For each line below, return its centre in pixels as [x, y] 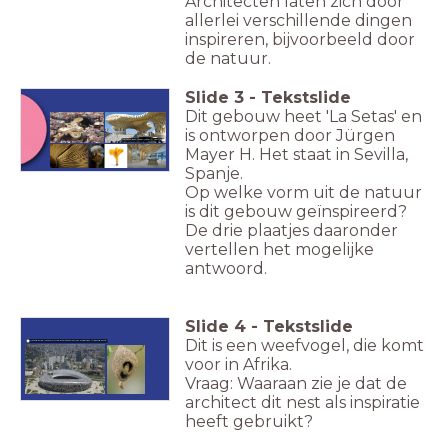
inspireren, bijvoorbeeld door [300, 39]
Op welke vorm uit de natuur [303, 192]
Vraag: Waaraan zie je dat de [296, 383]
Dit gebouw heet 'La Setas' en [303, 116]
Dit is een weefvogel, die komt [304, 345]
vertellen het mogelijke [279, 249]
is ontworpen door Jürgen [290, 135]
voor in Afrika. [240, 364]
